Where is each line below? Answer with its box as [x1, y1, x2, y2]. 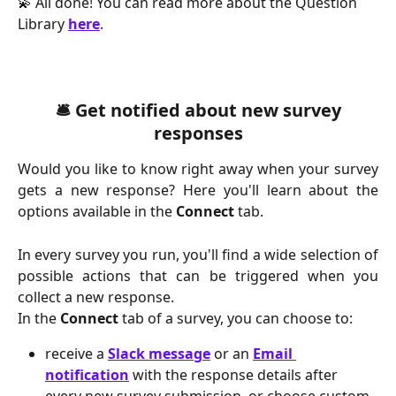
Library [18, 14, 68, 34]
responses [153, 121, 243, 146]
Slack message [108, 344, 210, 364]
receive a [45, 344, 108, 364]
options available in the [18, 202, 172, 222]
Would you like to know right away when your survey [18, 159, 378, 179]
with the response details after [129, 365, 341, 385]
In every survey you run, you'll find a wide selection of [18, 244, 378, 264]
